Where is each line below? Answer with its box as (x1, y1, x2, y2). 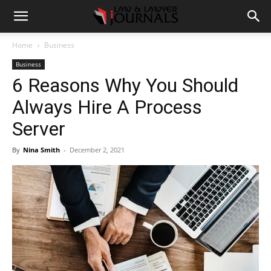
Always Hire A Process (12, 96, 202, 119)
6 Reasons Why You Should (12, 74, 238, 97)
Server (12, 117, 65, 140)
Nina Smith (23, 145, 60, 154)
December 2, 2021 (70, 145, 125, 154)
